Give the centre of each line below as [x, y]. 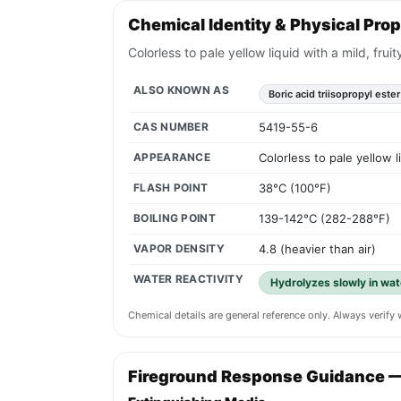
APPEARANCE [172, 158]
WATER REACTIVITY [188, 279]
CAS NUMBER [171, 127]
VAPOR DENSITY [179, 249]
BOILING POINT [175, 218]
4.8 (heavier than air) [317, 249]
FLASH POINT [171, 188]
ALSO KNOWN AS [181, 90]
